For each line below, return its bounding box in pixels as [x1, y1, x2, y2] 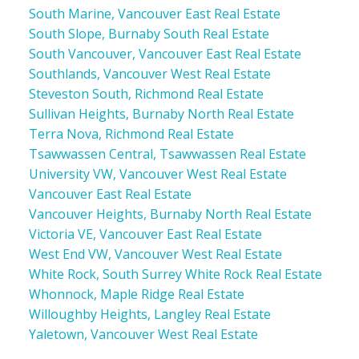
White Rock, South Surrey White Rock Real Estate [28, 264, 322, 283]
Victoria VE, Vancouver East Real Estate [28, 224, 262, 243]
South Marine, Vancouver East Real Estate [28, 4, 280, 22]
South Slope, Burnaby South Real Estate [28, 24, 269, 42]
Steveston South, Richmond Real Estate [28, 84, 264, 103]
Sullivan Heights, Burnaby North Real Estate [28, 104, 294, 123]
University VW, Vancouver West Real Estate [28, 164, 287, 183]
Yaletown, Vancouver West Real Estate [28, 325, 258, 343]
